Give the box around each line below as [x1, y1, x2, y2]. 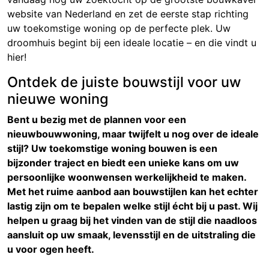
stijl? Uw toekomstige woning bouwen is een [7, 142, 217, 155]
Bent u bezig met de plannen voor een [7, 113, 186, 126]
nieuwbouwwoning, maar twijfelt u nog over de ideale [7, 128, 259, 141]
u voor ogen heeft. [7, 243, 94, 256]
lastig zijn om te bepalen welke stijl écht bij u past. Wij [7, 200, 258, 213]
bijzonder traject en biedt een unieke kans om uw [7, 157, 239, 169]
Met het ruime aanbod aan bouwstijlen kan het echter [7, 186, 258, 198]
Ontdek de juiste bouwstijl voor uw [7, 73, 241, 91]
